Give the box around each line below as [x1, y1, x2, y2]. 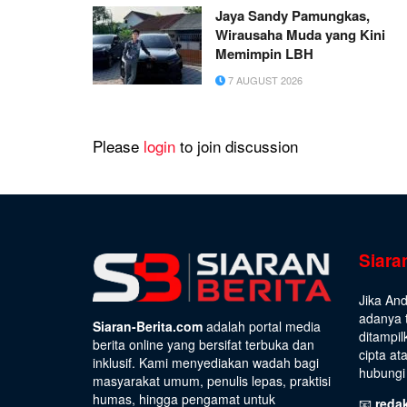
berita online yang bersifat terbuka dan [93, 335, 314, 354]
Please [93, 134, 144, 158]
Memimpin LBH [215, 44, 313, 65]
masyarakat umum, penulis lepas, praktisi [93, 372, 331, 391]
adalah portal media [203, 317, 321, 336]
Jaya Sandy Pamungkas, [215, 5, 370, 26]
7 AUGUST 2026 [225, 73, 303, 88]
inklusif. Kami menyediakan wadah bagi [93, 353, 319, 372]
